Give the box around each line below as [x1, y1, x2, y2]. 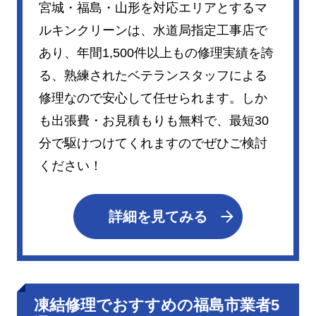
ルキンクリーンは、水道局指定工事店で [39, 23, 268, 37]
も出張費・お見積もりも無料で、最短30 [39, 113, 269, 128]
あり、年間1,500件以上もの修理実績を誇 [39, 45, 274, 60]
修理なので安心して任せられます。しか [39, 90, 268, 105]
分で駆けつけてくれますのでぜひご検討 [39, 135, 268, 150]
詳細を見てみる [109, 208, 207, 224]
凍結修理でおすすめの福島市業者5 [33, 296, 279, 314]
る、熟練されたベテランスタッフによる [39, 68, 268, 83]
